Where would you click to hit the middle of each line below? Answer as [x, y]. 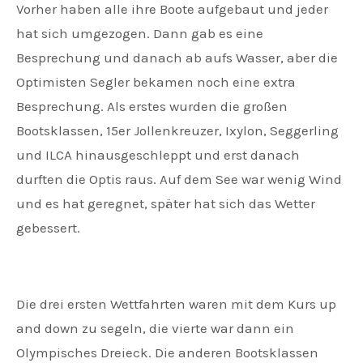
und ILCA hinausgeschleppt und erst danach [158, 155]
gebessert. [48, 228]
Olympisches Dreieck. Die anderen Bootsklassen [167, 353]
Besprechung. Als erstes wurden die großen [152, 107]
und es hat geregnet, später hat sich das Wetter [166, 204]
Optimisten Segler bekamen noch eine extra [156, 82]
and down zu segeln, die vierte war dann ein [155, 329]
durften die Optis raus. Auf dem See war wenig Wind [179, 179]
